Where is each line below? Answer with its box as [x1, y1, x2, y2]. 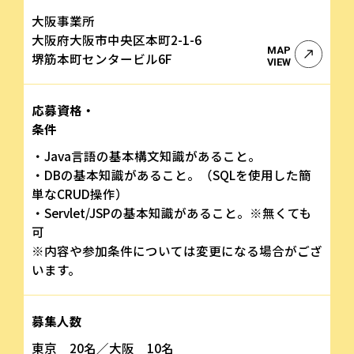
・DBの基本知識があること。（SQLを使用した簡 [32, 165, 311, 183]
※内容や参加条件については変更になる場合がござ [32, 241, 322, 259]
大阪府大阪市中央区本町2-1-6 [32, 30, 201, 48]
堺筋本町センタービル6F [32, 49, 172, 67]
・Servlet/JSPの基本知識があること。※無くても [32, 203, 312, 221]
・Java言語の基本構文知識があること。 [32, 146, 261, 164]
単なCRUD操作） [32, 184, 128, 202]
